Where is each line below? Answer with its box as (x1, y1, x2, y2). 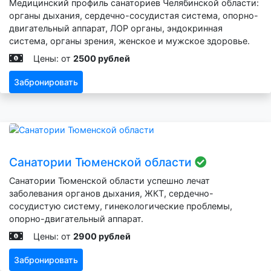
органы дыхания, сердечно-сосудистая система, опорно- (9, 10, 258, 21)
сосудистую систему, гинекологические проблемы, (9, 201, 232, 212)
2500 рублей (73, 53, 130, 64)
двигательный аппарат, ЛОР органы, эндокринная (9, 23, 223, 34)
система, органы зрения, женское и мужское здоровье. (9, 36, 250, 47)
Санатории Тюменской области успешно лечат (9, 175, 210, 186)
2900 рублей (73, 231, 131, 242)
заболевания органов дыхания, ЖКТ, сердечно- (9, 188, 214, 199)
